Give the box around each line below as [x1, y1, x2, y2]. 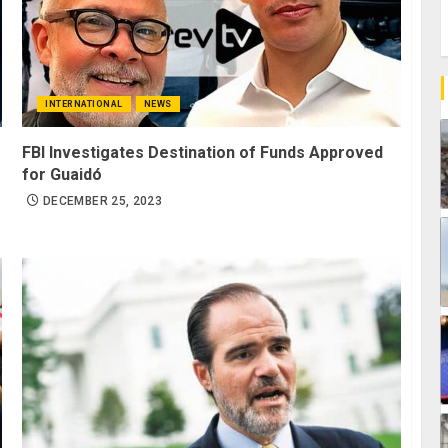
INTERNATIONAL [45, 99, 123, 110]
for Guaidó [22, 165, 103, 185]
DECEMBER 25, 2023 [43, 194, 163, 209]
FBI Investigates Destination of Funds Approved [22, 143, 384, 163]
